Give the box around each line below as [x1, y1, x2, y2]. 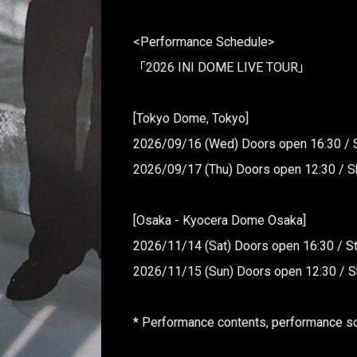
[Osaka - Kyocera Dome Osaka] [133, 213, 307, 229]
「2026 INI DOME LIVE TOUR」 [133, 60, 312, 76]
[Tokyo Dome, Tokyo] [133, 111, 249, 127]
